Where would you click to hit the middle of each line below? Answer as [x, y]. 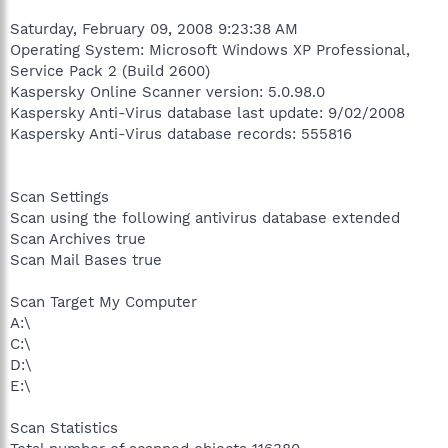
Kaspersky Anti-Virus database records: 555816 [181, 133]
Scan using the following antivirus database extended [205, 217]
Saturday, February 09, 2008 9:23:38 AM [154, 28]
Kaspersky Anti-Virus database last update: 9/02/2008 [207, 112]
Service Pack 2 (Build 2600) [110, 70]
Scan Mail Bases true [86, 259]
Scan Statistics [64, 427]
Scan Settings [59, 196]
